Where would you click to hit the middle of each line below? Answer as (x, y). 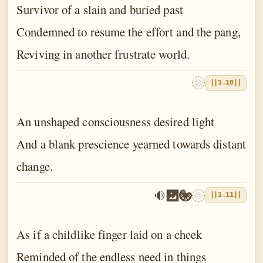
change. (35, 166)
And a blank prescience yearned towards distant (131, 144)
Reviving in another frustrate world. (103, 54)
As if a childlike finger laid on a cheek (109, 234)
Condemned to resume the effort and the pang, (129, 31)
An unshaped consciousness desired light (116, 122)
